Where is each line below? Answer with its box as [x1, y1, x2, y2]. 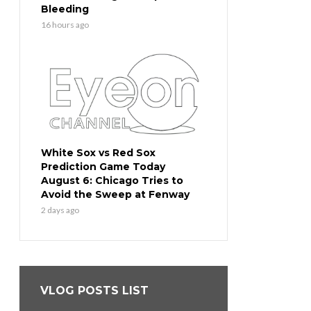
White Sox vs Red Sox [41, 146, 155, 160]
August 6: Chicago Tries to [41, 174, 183, 187]
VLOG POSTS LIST [40, 284, 149, 298]
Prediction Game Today [41, 160, 165, 174]
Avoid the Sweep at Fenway [41, 188, 190, 201]
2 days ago [41, 205, 79, 216]
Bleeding [41, 3, 89, 16]
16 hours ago [41, 19, 89, 31]
